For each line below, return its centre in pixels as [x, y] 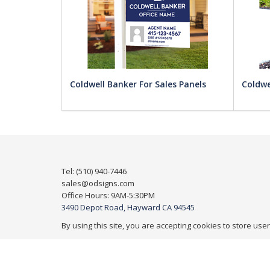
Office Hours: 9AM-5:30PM [108, 196]
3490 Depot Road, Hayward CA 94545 [128, 208]
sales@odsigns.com [98, 184]
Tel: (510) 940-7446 [94, 171]
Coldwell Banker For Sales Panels [138, 84]
